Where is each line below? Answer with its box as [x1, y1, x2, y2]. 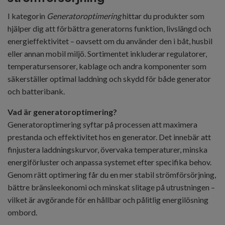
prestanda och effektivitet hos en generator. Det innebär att [8, 132, 211, 142]
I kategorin [8, 11, 47, 21]
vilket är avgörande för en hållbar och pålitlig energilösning [8, 195, 208, 205]
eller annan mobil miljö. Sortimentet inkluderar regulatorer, [8, 49, 207, 59]
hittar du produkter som [123, 11, 204, 21]
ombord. [8, 207, 37, 217]
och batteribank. [8, 86, 65, 96]
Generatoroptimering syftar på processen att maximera [8, 120, 197, 130]
